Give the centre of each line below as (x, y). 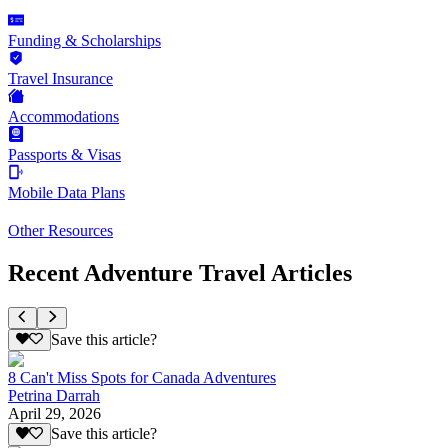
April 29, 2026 (54, 414)
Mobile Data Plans (66, 192)
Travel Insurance (60, 78)
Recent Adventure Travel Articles (180, 272)
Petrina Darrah (54, 396)
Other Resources (60, 230)
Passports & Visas (64, 154)
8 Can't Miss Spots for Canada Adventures (142, 378)
